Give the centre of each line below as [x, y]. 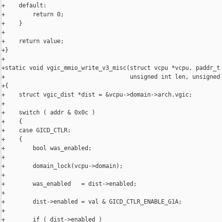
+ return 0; [33, 15]
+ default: [24, 6]
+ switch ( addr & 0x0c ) [48, 113]
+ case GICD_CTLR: [36, 131]
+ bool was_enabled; [47, 148]
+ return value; [33, 41]
